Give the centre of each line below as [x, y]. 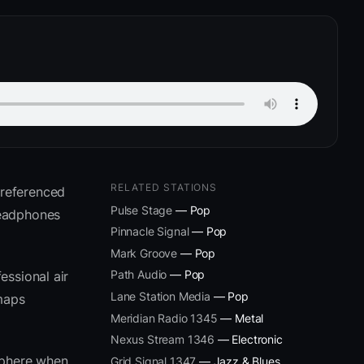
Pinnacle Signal [150, 232]
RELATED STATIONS [164, 187]
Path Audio [139, 275]
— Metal [240, 318]
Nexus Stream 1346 [163, 340]
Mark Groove [144, 253]
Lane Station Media [160, 296]
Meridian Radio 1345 [164, 318]
